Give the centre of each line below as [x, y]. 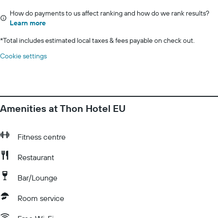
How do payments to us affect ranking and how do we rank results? [109, 13]
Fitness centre [42, 137]
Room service [41, 198]
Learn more [28, 23]
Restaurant [36, 157]
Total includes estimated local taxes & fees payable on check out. [99, 40]
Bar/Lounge [37, 178]
